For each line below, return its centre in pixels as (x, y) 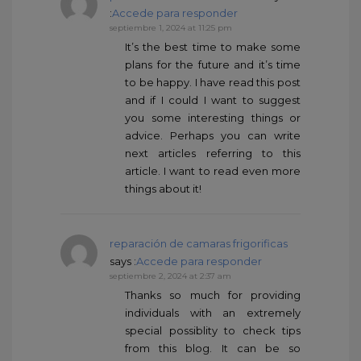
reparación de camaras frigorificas (199, 243)
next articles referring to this (213, 153)
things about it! (163, 188)
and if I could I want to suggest (213, 100)
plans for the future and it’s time (213, 64)
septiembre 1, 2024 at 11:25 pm (171, 27)
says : (123, 261)
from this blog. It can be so (213, 348)
